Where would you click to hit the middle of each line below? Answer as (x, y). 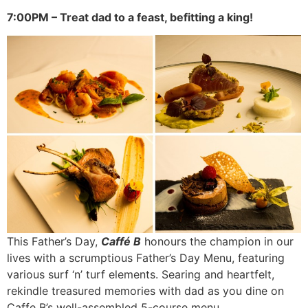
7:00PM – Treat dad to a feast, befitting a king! (130, 17)
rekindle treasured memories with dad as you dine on (145, 290)
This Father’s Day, (54, 241)
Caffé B (121, 241)
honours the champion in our (217, 241)
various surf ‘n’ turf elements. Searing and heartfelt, (141, 274)
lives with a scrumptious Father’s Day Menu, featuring (146, 257)
